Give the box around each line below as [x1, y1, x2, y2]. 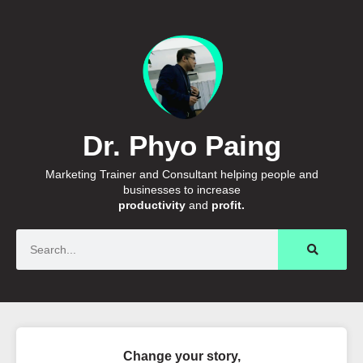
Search [15, 231, 53, 244]
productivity [118, 199, 186, 211]
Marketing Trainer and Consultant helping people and [45, 168, 318, 181]
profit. [211, 199, 245, 211]
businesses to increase [122, 183, 241, 196]
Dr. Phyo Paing [82, 130, 281, 161]
